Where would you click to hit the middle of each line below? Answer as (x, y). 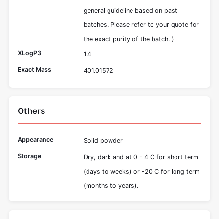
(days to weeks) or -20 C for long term (142, 171)
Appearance (35, 140)
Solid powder (103, 141)
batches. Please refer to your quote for (141, 25)
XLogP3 (29, 53)
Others (31, 111)
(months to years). (111, 185)
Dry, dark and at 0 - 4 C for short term (141, 157)
